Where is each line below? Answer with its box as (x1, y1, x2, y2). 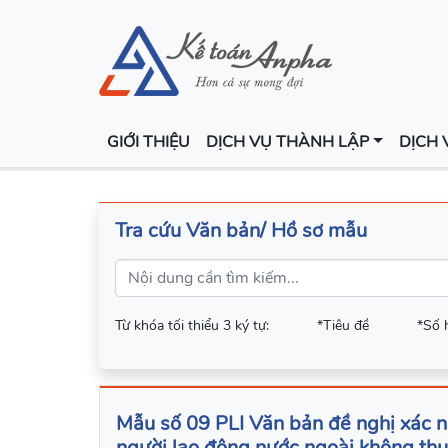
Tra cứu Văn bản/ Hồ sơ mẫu (115, 217, 367, 245)
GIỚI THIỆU (107, 131, 190, 154)
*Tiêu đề (317, 316, 369, 336)
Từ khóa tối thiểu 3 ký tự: (115, 316, 269, 336)
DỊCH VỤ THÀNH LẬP (206, 131, 369, 154)
